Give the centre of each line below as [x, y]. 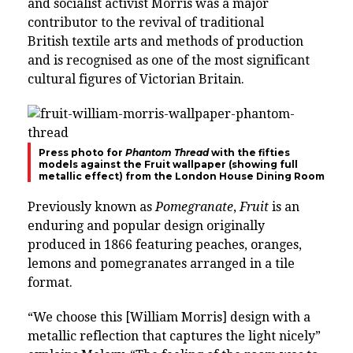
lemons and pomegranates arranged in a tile [161, 263]
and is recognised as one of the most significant [169, 60]
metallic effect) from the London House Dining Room [182, 176]
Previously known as [91, 206]
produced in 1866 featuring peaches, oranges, [165, 244]
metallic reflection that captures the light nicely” [174, 336]
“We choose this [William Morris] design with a [169, 317]
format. [52, 282]
